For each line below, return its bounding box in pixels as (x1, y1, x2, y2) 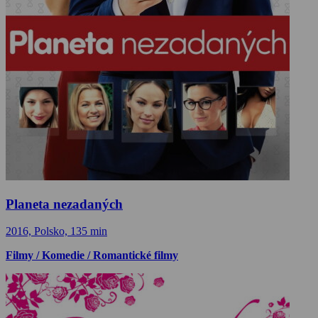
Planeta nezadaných (6, 196, 123, 212)
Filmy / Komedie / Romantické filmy (6, 249, 178, 262)
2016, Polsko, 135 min (6, 225, 107, 238)
